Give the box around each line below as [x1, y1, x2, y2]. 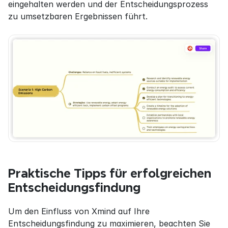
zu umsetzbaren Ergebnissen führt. [8, 11, 148, 22]
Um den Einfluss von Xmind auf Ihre [8, 206, 150, 216]
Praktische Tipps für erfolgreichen [8, 166, 211, 180]
